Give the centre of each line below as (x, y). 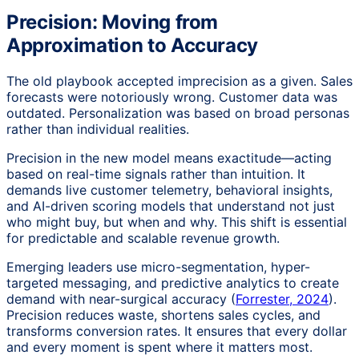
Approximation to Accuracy (133, 46)
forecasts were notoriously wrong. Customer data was (172, 97)
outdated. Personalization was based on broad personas (178, 113)
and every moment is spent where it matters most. (159, 347)
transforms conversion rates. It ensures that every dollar (177, 331)
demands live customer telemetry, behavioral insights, (169, 190)
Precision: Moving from (113, 22)
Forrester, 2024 (282, 299)
